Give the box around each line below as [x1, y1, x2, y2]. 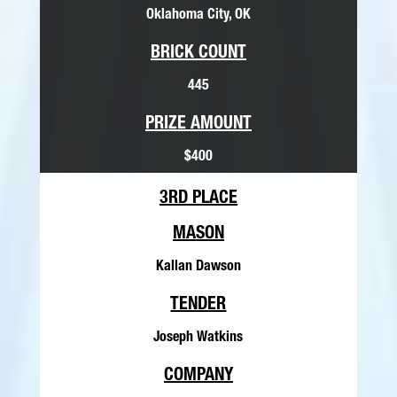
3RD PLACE [159, 190, 237, 208]
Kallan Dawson [155, 260, 241, 275]
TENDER [170, 296, 227, 315]
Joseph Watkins [153, 331, 244, 346]
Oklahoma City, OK [145, 8, 251, 23]
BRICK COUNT [150, 44, 246, 63]
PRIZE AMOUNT [144, 115, 252, 134]
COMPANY [163, 367, 233, 385]
